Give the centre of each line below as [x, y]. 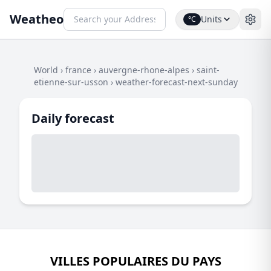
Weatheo [37, 19]
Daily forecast [73, 118]
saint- [208, 70]
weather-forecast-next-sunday [177, 82]
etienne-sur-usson [71, 82]
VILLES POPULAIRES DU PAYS [135, 261]
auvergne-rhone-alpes [144, 70]
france [78, 70]
